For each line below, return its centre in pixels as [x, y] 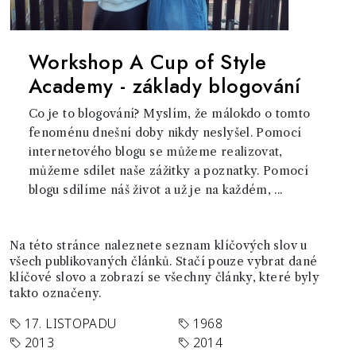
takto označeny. [56, 293]
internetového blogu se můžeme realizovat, [156, 152]
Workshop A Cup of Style [148, 62]
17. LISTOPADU [70, 323]
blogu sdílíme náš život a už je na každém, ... [156, 190]
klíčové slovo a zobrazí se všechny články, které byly [165, 277]
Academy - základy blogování [165, 86]
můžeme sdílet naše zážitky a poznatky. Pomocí [169, 171]
